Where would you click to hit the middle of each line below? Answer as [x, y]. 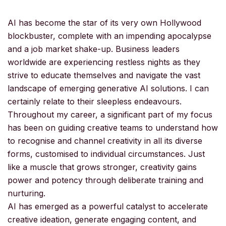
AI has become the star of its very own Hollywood [104, 22]
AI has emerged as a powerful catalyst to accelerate [108, 206]
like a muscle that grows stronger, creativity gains [102, 167]
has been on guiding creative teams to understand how [113, 127]
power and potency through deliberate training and [105, 180]
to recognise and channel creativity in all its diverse [105, 140]
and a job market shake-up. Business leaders [94, 49]
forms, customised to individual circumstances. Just [106, 154]
